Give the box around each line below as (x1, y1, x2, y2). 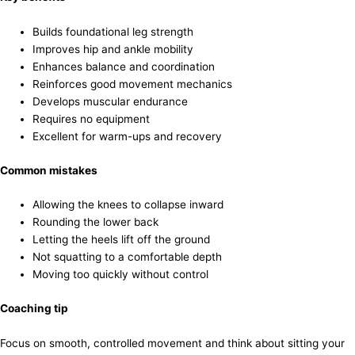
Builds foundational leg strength (32, 25, 194, 39)
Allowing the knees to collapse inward (32, 198, 224, 212)
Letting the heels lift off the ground (32, 233, 211, 246)
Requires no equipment (32, 113, 151, 126)
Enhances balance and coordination (32, 60, 216, 74)
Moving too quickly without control (32, 268, 209, 281)
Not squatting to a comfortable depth (32, 250, 223, 264)
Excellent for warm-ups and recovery (32, 130, 223, 143)
